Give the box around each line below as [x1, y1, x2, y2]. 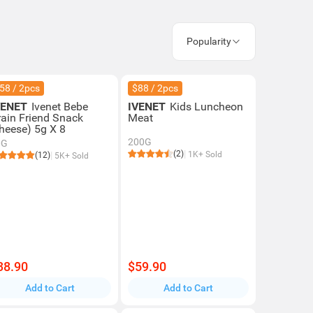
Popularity [187, 36, 231, 47]
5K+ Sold [52, 151, 89, 161]
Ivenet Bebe [31, 100, 89, 113]
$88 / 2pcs [131, 82, 178, 94]
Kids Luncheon [169, 100, 243, 113]
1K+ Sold [185, 150, 222, 159]
